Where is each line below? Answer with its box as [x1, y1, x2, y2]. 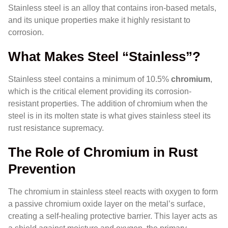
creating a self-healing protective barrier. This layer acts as [8, 212, 217, 221]
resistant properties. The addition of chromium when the [8, 99, 208, 108]
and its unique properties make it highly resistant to [8, 15, 190, 24]
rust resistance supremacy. [8, 123, 104, 132]
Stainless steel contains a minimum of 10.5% [8, 74, 171, 83]
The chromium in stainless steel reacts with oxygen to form [8, 187, 218, 196]
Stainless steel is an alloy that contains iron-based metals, [8, 3, 216, 12]
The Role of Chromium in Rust [8, 145, 198, 160]
